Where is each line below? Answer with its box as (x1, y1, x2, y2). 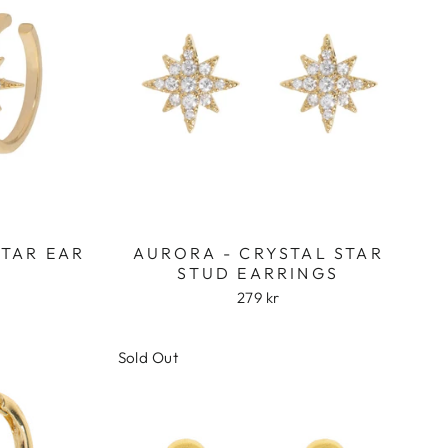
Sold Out (117, 348, 179, 368)
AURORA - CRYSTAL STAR (132, 243, 384, 264)
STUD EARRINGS (177, 263, 340, 284)
